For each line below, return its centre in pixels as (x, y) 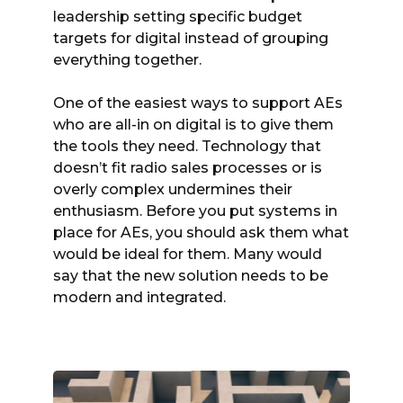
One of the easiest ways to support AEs (198, 103)
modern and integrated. (139, 297)
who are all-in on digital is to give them (193, 124)
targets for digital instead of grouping (191, 38)
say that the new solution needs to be (191, 275)
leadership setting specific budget (178, 16)
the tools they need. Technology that (187, 146)
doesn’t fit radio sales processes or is (188, 167)
